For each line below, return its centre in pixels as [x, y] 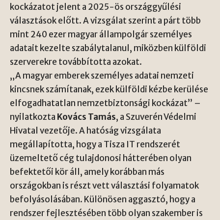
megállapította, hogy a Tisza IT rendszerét [95, 144]
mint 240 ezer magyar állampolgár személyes [101, 34]
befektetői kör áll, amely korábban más [87, 172]
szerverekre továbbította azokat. [76, 62]
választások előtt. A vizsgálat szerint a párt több [105, 21]
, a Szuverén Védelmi [156, 117]
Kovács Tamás [86, 117]
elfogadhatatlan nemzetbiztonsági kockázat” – [105, 103]
